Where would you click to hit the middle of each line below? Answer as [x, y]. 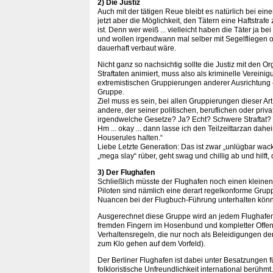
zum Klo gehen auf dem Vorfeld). [151, 244]
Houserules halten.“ [130, 138]
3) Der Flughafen [126, 172]
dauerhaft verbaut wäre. [137, 48]
